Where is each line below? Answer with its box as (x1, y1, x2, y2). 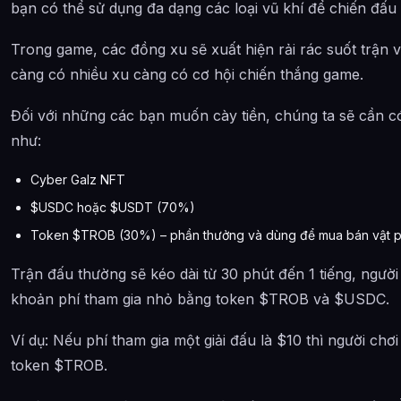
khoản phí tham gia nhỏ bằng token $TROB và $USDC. (11, 289, 389, 308)
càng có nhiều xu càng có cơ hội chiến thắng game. (11, 64, 363, 83)
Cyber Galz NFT (30, 171, 125, 187)
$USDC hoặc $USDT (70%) (30, 199, 195, 215)
